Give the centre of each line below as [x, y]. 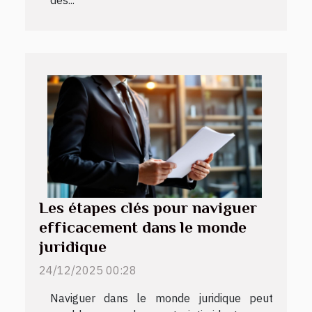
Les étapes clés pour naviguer [148, 207]
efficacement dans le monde [143, 227]
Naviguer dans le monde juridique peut [162, 298]
